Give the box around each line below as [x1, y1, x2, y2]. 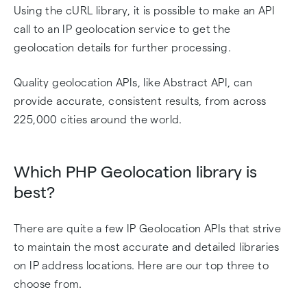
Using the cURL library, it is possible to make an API [14, 5, 275, 16]
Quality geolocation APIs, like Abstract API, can [14, 77, 253, 88]
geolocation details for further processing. [14, 42, 232, 53]
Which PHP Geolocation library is [14, 162, 257, 181]
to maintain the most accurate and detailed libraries [14, 241, 280, 253]
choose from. [14, 278, 82, 290]
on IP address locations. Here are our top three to [14, 260, 269, 271]
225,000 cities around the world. [14, 114, 182, 125]
